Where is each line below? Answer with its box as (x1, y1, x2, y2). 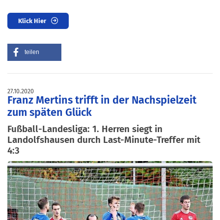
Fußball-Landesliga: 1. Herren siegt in (7, 123, 163, 135)
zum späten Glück (7, 106, 92, 119)
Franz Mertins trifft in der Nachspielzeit (7, 94, 196, 107)
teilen (25, 49, 39, 55)
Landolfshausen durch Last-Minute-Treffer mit (7, 134, 200, 145)
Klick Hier (18, 17, 46, 25)
